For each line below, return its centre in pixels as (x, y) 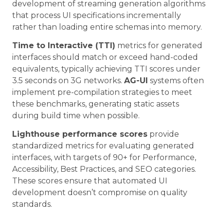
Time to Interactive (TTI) (64, 46)
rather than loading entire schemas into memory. (107, 27)
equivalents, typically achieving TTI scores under (106, 69)
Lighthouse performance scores (80, 134)
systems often (176, 81)
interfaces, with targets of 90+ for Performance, (104, 158)
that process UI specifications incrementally (97, 15)
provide (163, 134)
